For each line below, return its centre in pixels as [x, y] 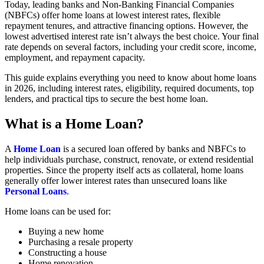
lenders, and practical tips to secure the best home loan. [106, 98]
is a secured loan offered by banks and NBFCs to [153, 148]
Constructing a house [67, 252]
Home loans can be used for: [58, 211]
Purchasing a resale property [81, 242]
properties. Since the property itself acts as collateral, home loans [124, 170]
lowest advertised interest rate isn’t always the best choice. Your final [132, 36]
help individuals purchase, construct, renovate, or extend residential [129, 159]
